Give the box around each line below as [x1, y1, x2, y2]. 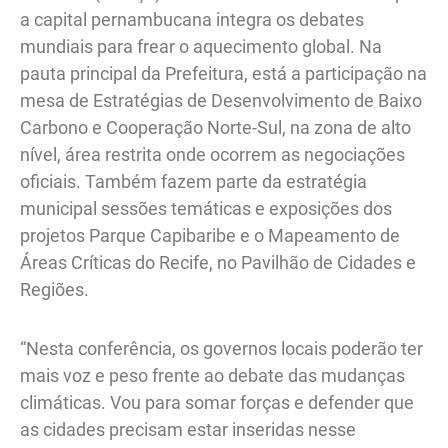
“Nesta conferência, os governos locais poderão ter [20, 337, 423, 359]
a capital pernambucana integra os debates [20, 9, 364, 31]
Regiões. [20, 279, 89, 301]
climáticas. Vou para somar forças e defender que [20, 391, 414, 413]
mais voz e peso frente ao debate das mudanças [20, 364, 405, 386]
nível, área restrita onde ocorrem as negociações [20, 144, 405, 166]
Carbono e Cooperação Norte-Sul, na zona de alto [20, 117, 411, 139]
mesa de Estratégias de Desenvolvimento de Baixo [20, 90, 422, 112]
